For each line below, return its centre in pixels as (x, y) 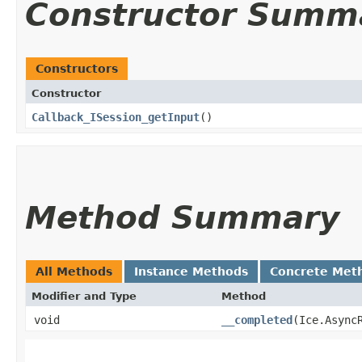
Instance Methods (191, 271)
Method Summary (182, 217)
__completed (257, 320)
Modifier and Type (84, 296)
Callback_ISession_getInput (116, 117)
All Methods (74, 271)
